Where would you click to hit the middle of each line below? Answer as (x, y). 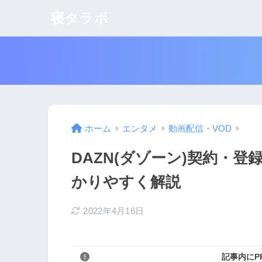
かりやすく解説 (126, 182)
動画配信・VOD (200, 129)
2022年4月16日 (114, 211)
